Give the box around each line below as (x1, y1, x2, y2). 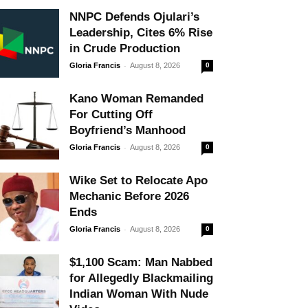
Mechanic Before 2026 (69, 189, 189, 203)
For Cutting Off (69, 107, 153, 121)
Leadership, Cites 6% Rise (69, 25, 212, 39)
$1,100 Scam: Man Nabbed (69, 255, 212, 269)
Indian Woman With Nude (69, 287, 208, 300)
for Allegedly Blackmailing (69, 271, 213, 285)
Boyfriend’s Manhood (69, 123, 186, 137)
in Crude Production (69, 41, 180, 55)
